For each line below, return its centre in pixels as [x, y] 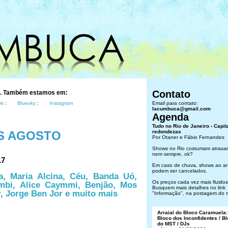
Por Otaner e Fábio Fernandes [188, 137]
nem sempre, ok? [173, 154]
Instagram [61, 103]
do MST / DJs [174, 224]
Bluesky [26, 103]
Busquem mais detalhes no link [189, 188]
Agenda [170, 117]
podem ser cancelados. [180, 171]
